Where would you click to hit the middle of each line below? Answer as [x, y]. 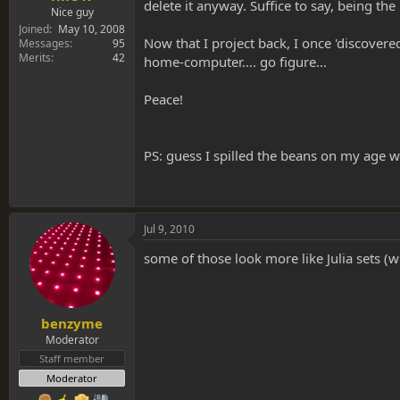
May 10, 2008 [92, 29]
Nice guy [72, 12]
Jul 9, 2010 [169, 229]
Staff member [72, 359]
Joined [34, 29]
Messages [44, 44]
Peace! [163, 99]
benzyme [72, 324]
